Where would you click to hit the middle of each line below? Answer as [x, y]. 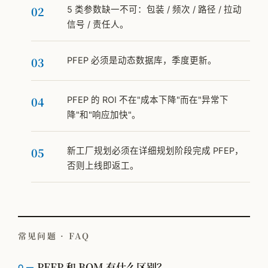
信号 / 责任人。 [98, 25]
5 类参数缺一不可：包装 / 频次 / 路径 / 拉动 [154, 10]
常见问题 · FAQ [54, 236]
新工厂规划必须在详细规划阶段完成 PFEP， [155, 151]
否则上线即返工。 [103, 166]
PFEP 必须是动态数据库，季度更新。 [142, 61]
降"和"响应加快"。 [104, 115]
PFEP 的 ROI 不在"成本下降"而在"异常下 [148, 100]
